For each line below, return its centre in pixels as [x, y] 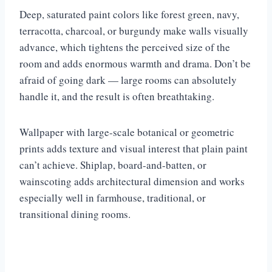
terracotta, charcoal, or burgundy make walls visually [134, 30]
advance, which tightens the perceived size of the [125, 47]
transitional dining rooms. [75, 214]
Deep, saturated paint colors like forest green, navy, [129, 14]
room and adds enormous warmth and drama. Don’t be [135, 63]
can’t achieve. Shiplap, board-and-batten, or [113, 165]
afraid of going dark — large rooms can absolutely [128, 80]
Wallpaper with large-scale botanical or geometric [127, 132]
